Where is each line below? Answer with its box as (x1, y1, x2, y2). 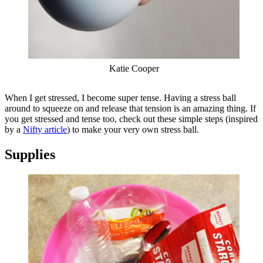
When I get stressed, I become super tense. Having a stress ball (5, 93, 236, 103)
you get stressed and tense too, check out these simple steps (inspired (5, 114, 258, 124)
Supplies (5, 147, 59, 163)
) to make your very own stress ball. (67, 124, 199, 135)
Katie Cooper (109, 63, 159, 74)
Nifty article (23, 124, 67, 135)
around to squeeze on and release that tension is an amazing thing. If (5, 103, 256, 114)
